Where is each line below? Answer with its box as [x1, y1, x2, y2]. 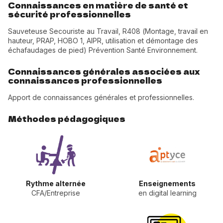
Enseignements [139, 179, 196, 188]
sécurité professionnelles [8, 8, 131, 20]
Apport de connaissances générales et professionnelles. [8, 93, 196, 102]
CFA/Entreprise [31, 189, 80, 198]
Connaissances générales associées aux [8, 66, 200, 77]
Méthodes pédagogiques [8, 113, 125, 124]
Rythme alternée [26, 179, 86, 188]
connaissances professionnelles [8, 75, 162, 86]
